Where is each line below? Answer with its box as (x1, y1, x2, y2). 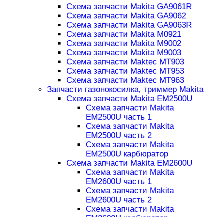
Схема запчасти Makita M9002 (66, 39, 181, 48)
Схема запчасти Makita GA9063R (66, 20, 192, 30)
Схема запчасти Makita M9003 (66, 48, 181, 58)
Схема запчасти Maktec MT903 (66, 57, 184, 67)
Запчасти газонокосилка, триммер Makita (46, 85, 203, 94)
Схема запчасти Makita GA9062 (66, 11, 186, 21)
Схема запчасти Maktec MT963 (66, 76, 184, 85)
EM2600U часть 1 (85, 177, 152, 186)
